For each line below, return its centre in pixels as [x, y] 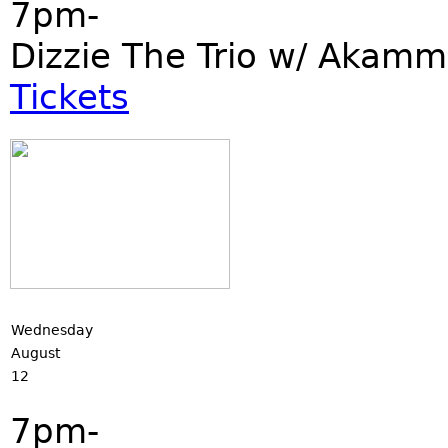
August [35, 353]
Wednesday [52, 330]
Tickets [69, 97]
